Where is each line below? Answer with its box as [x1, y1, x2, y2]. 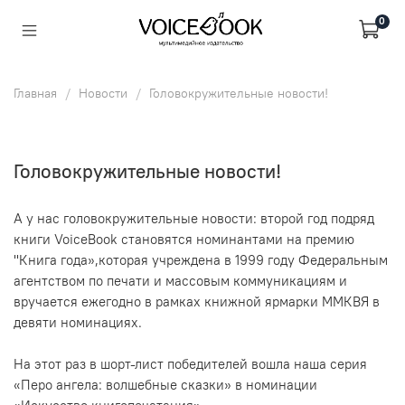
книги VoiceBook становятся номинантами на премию [14, 230, 354, 248]
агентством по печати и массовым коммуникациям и [14, 271, 347, 289]
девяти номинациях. [14, 313, 142, 331]
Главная [14, 84, 57, 101]
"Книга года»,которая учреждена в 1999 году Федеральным [14, 250, 388, 268]
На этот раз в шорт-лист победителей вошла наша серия [14, 354, 367, 372]
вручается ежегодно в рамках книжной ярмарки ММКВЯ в [14, 292, 380, 310]
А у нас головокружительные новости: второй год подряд [14, 209, 374, 227]
